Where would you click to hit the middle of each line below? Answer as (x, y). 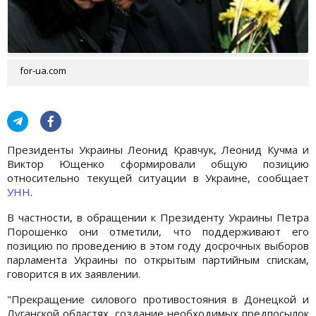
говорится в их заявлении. (74, 273)
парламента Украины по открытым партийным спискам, (158, 259)
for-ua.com (43, 70)
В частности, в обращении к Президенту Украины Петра (158, 217)
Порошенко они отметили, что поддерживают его (158, 231)
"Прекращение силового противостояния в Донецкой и (158, 299)
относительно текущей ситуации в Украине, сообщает (158, 177)
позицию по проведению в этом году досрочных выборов (158, 245)
